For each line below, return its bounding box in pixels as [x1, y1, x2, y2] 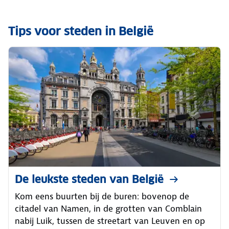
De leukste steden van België [15, 172, 164, 186]
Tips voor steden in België [8, 24, 153, 38]
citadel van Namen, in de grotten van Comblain [15, 202, 202, 214]
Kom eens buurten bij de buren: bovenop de [15, 190, 189, 202]
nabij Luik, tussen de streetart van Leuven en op [15, 215, 205, 226]
